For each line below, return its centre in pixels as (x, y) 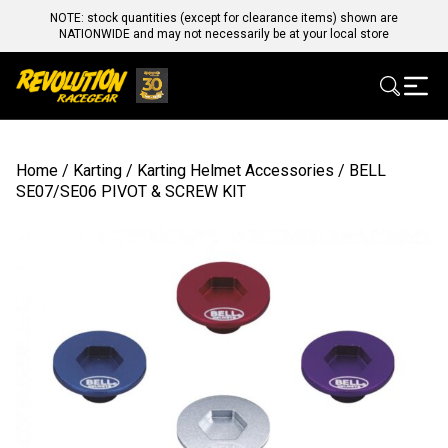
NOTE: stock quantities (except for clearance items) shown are (224, 18)
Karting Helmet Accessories (235, 171)
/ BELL (360, 171)
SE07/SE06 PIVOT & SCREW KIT (131, 192)
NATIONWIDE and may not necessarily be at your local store (224, 34)
